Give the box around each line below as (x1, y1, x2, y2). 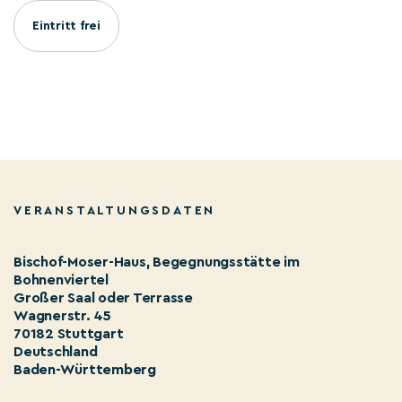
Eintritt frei (32, 20, 100, 32)
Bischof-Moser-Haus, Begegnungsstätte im (13, 255, 300, 269)
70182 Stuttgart (13, 327, 124, 341)
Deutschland (13, 345, 98, 359)
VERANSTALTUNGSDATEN (13, 205, 216, 217)
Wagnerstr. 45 (13, 309, 111, 323)
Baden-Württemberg (13, 363, 156, 377)
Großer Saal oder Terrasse (13, 291, 193, 305)
